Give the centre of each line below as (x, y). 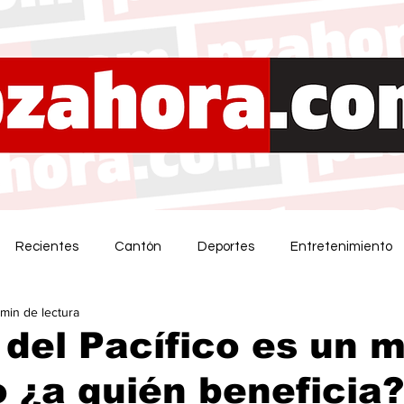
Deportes (226, 246)
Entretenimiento (341, 246)
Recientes (47, 246)
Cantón (138, 246)
